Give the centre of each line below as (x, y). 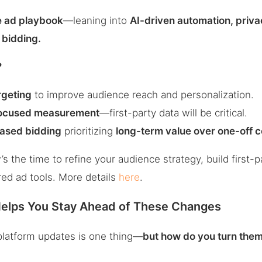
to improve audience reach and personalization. (143, 94)
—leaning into (97, 20)
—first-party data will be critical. (174, 113)
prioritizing (89, 131)
